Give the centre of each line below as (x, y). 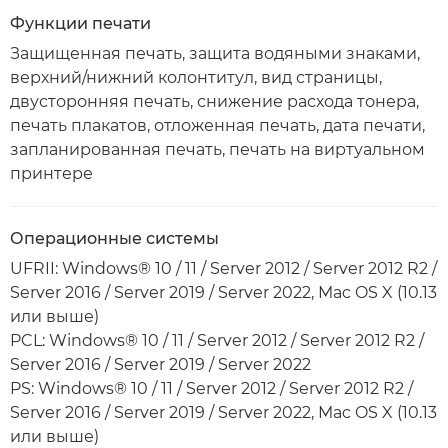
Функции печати (80, 23)
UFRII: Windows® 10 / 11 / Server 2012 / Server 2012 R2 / (223, 268)
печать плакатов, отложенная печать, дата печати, (217, 125)
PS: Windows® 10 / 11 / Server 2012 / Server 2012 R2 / (211, 388)
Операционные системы (114, 238)
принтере (51, 173)
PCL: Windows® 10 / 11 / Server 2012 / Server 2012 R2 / (217, 340)
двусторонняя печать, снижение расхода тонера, (214, 101)
